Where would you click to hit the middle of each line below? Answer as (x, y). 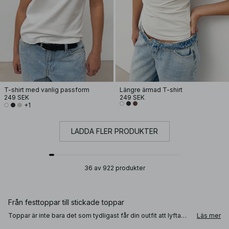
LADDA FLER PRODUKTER (114, 131)
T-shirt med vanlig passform (47, 90)
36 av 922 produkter (114, 168)
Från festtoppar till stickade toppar (66, 202)
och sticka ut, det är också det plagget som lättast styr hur (95, 223)
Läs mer (209, 215)
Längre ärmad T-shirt (151, 90)
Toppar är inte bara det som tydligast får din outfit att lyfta (95, 215)
